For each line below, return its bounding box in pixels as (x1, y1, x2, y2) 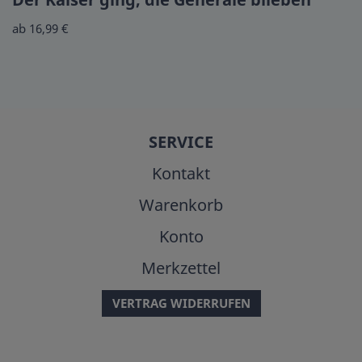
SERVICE (149, 131, 213, 154)
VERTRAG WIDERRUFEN (112, 295, 250, 312)
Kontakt (152, 162, 210, 185)
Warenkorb (139, 194, 223, 217)
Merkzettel (141, 257, 221, 280)
